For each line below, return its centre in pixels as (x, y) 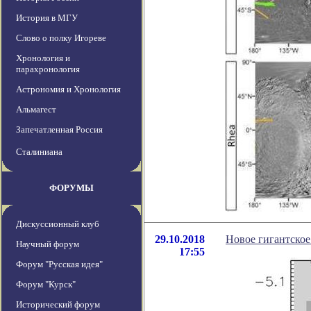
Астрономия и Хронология (68, 90)
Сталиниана (39, 152)
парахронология (48, 69)
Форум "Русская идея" (59, 264)
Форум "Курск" (46, 285)
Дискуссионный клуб (58, 224)
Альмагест (36, 110)
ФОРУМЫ (72, 188)
